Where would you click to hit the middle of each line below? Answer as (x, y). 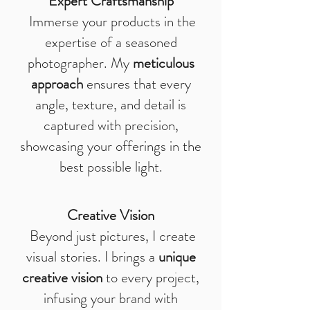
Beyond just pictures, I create (111, 236)
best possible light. (111, 167)
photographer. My (80, 63)
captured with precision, (111, 125)
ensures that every (137, 84)
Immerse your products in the (111, 21)
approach (57, 84)
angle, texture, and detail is (111, 104)
